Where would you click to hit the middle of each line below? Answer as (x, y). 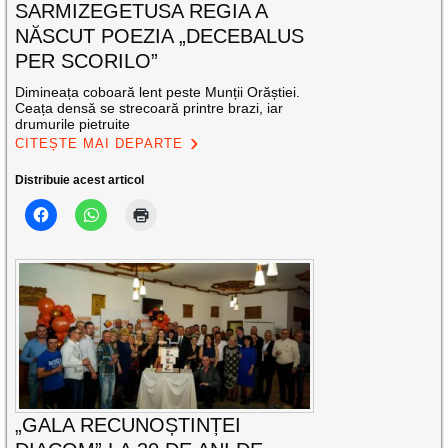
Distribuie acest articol (80, 180)
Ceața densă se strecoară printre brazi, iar (149, 108)
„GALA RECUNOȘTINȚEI (128, 424)
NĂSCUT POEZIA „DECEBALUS (160, 36)
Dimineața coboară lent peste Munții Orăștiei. (158, 92)
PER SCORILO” (87, 61)
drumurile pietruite (73, 124)
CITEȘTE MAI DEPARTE (99, 144)
